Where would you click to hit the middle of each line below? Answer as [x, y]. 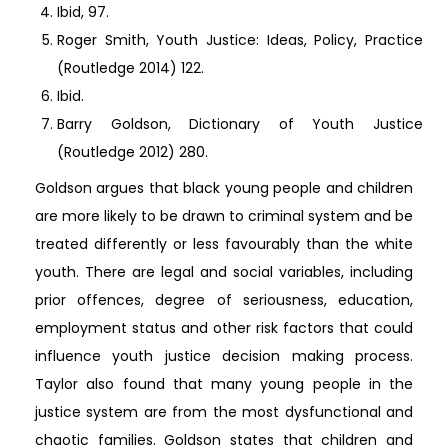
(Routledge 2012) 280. [132, 151]
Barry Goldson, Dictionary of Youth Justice [240, 123]
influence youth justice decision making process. [224, 355]
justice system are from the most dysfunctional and [224, 411]
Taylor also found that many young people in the [224, 383]
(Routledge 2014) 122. [130, 67]
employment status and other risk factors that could [224, 327]
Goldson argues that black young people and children [224, 187]
